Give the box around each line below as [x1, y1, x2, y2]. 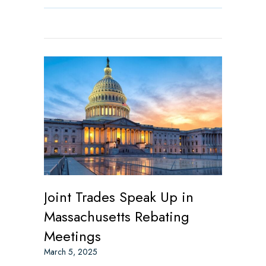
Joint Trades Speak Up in [44, 186, 194, 208]
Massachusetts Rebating [44, 206, 189, 227]
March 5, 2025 [44, 246, 97, 258]
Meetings [44, 226, 101, 247]
